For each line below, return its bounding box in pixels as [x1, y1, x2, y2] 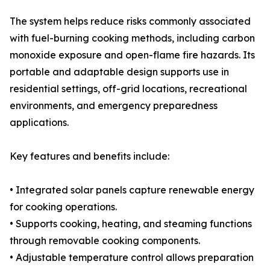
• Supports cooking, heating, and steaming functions [10, 218, 252, 230]
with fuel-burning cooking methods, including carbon [10, 32, 255, 44]
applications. [10, 116, 69, 128]
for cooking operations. [10, 201, 117, 213]
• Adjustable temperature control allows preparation [10, 251, 254, 263]
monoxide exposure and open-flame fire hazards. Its [10, 49, 255, 61]
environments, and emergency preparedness [10, 99, 218, 111]
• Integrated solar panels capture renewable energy [10, 184, 254, 196]
